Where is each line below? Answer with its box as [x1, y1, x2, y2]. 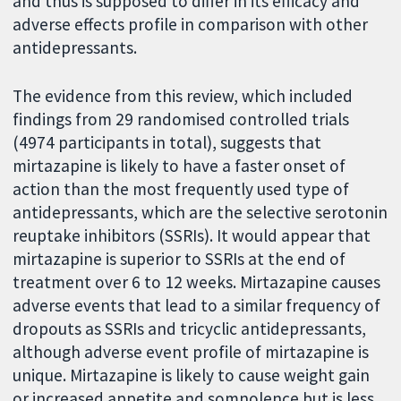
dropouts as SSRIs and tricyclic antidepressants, [13, 318, 367, 340]
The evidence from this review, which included [13, 85, 354, 107]
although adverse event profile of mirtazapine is [13, 341, 370, 363]
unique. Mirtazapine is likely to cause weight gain [13, 364, 371, 387]
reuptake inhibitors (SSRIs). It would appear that [13, 225, 371, 247]
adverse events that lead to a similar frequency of [13, 294, 381, 317]
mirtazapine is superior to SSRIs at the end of [13, 248, 346, 270]
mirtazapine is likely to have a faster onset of [13, 155, 346, 177]
